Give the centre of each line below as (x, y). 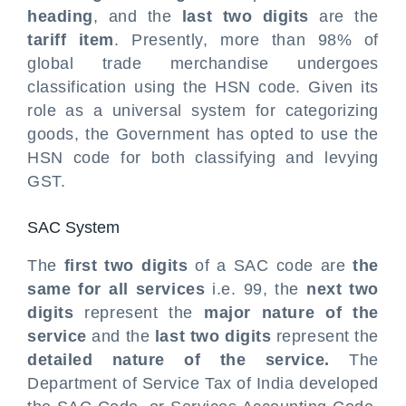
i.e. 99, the (256, 289)
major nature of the (291, 313)
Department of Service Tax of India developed (203, 383)
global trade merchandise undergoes (203, 63)
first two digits (126, 266)
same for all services (116, 289)
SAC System (76, 227)
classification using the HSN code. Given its (203, 87)
